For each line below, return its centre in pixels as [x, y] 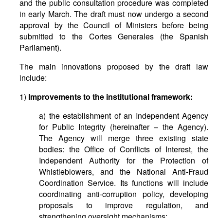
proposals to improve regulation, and [124, 205]
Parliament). [40, 47]
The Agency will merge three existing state [124, 138]
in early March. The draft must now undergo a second [114, 14]
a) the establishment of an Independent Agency [124, 116]
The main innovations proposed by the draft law [114, 66]
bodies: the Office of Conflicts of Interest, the [124, 149]
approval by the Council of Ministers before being [114, 25]
